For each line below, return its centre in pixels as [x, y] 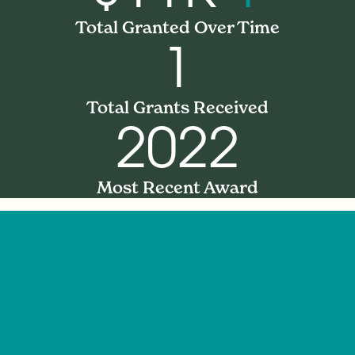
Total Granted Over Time [177, 28]
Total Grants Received [177, 108]
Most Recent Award [177, 188]
